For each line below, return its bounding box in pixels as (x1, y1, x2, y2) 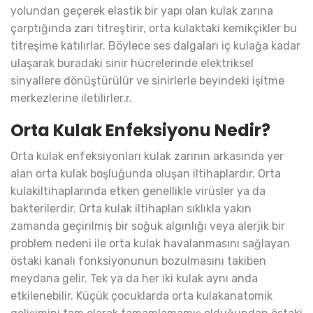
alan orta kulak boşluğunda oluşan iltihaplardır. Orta (10, 167, 281, 181)
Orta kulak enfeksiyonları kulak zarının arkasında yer (10, 150, 284, 163)
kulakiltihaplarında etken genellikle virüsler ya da (10, 184, 265, 198)
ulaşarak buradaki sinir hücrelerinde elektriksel (10, 57, 254, 71)
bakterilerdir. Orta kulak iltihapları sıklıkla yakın (10, 202, 252, 216)
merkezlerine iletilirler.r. (10, 92, 132, 105)
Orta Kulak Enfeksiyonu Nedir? (10, 119, 270, 143)
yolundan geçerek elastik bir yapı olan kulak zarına (10, 4, 273, 18)
